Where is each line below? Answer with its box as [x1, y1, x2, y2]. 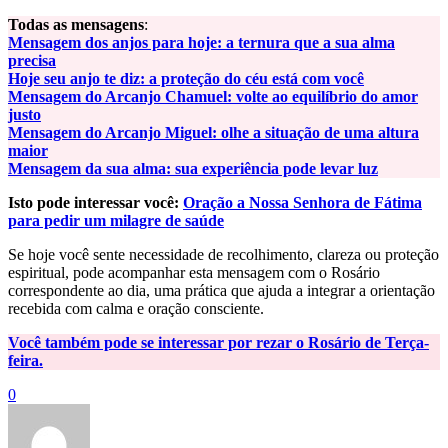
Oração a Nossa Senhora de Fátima [183, 194, 422, 212]
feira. [8, 352, 43, 370]
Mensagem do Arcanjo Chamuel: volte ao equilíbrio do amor [8, 88, 418, 106]
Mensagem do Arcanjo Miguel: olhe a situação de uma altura [8, 124, 419, 142]
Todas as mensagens [8, 16, 144, 34]
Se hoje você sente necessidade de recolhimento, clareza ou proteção [8, 246, 439, 264]
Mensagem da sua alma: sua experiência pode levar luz [8, 160, 378, 178]
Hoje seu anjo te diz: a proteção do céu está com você [8, 70, 364, 88]
